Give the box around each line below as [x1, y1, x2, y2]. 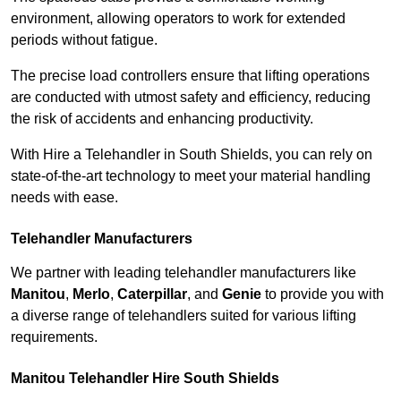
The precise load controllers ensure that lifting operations [11, 68, 370, 84]
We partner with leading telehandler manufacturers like [11, 265, 356, 281]
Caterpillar [117, 286, 187, 303]
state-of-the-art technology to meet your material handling [11, 168, 371, 184]
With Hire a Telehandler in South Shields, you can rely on [11, 147, 372, 163]
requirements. [11, 329, 98, 346]
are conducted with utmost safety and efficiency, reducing [11, 90, 371, 106]
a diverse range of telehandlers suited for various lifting [11, 308, 356, 324]
